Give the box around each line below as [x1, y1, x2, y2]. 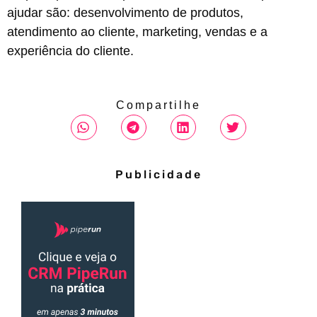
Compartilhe [116, 99, 201, 112]
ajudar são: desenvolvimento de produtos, [7, 5, 243, 20]
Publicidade [115, 168, 202, 182]
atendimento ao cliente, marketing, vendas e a [7, 24, 267, 39]
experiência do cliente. [7, 43, 134, 58]
